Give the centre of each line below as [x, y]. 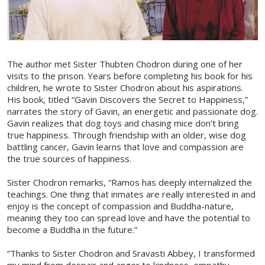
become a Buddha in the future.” [72, 230]
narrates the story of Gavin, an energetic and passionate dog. [132, 112]
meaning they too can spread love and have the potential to [129, 218]
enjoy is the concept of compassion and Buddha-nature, [120, 206]
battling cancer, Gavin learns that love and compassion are [125, 147]
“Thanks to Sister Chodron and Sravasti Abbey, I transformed [131, 253]
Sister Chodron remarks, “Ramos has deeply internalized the [130, 182]
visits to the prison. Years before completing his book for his [130, 76]
